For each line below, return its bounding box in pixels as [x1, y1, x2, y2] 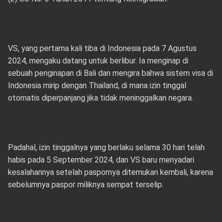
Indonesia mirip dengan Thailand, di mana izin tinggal [7, 81, 186, 90]
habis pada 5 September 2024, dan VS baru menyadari [7, 155, 194, 165]
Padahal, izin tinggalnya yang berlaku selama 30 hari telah [7, 143, 205, 152]
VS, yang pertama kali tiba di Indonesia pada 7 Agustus [7, 44, 197, 53]
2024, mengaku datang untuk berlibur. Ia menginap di [7, 56, 188, 65]
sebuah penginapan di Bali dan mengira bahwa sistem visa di [7, 68, 213, 78]
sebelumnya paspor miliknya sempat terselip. [7, 180, 164, 189]
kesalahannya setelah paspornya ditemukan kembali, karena [7, 167, 213, 177]
